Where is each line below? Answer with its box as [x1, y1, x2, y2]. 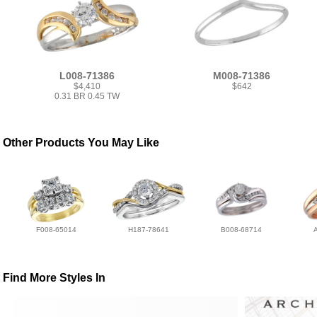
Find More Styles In [3, 272, 106, 284]
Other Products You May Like [3, 137, 160, 149]
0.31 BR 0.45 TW [54, 91, 120, 102]
